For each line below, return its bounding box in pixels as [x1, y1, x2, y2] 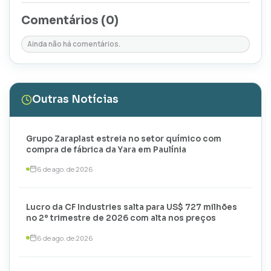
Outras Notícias [31, 93, 119, 106]
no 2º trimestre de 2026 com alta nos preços [26, 213, 217, 224]
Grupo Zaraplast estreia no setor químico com [26, 133, 222, 144]
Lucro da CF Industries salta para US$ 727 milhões [26, 202, 238, 213]
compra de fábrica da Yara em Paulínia [26, 144, 187, 155]
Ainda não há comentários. [27, 39, 121, 49]
